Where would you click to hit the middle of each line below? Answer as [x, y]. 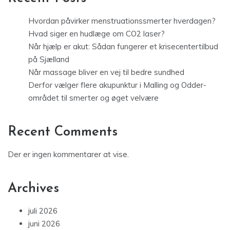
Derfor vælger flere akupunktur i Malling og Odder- [117, 85]
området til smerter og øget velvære [93, 98]
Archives [33, 189]
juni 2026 [44, 224]
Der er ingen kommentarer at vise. [68, 155]
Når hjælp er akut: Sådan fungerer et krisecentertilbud [123, 47]
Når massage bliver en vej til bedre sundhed [106, 72]
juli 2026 [43, 211]
